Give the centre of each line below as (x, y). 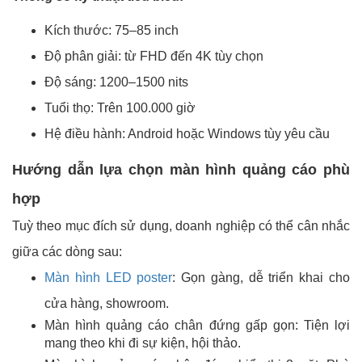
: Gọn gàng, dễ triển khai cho (261, 278)
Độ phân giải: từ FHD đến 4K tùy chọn (154, 57)
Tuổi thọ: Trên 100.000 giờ (120, 108)
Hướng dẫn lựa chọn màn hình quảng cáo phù (181, 170)
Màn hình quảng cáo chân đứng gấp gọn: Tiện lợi (197, 326)
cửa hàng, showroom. (107, 304)
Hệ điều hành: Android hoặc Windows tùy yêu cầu (187, 134)
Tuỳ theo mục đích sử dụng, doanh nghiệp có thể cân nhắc (181, 226)
